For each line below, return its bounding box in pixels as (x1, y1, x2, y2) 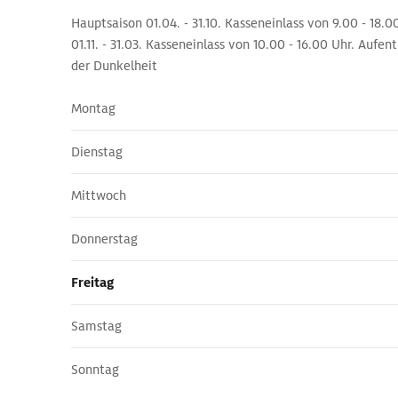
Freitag (71, 275, 114, 291)
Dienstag (71, 144, 123, 160)
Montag (71, 100, 115, 116)
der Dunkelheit (71, 58, 157, 74)
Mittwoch (71, 187, 126, 203)
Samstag (71, 318, 122, 334)
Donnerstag (71, 231, 138, 247)
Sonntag (71, 362, 119, 378)
